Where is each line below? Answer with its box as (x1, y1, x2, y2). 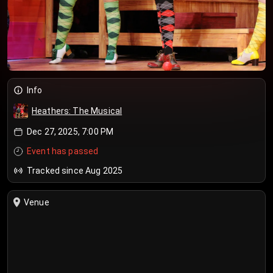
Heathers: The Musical (32, 106, 122, 116)
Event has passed (27, 146, 99, 156)
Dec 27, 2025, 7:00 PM (27, 127, 114, 136)
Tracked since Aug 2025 (27, 166, 123, 175)
